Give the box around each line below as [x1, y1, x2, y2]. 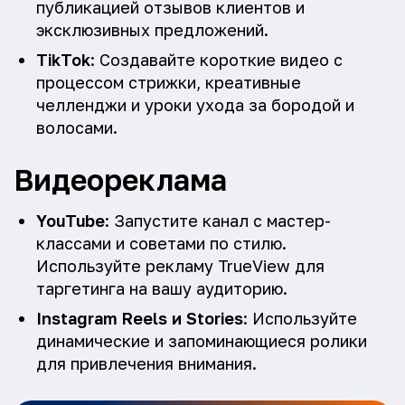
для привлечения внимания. [36, 353, 257, 373]
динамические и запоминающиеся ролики [36, 331, 367, 351]
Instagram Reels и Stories [36, 308, 243, 328]
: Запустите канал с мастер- [105, 211, 331, 231]
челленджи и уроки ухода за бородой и [36, 95, 354, 115]
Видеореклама [14, 162, 227, 197]
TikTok [36, 50, 90, 70]
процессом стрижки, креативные [36, 72, 301, 92]
